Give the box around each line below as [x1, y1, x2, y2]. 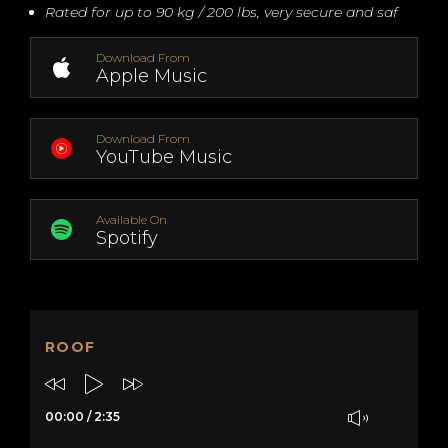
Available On [96, 212, 167, 227]
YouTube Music [96, 146, 232, 168]
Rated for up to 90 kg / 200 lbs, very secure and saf [45, 3, 398, 21]
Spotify [96, 227, 158, 249]
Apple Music [96, 65, 207, 87]
